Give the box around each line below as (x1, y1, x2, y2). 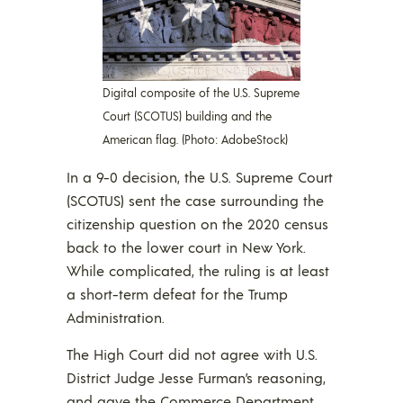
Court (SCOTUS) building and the (103, 109, 272, 124)
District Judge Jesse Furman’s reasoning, (67, 368, 326, 388)
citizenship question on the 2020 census (67, 214, 328, 234)
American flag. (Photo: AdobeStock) (103, 132, 288, 148)
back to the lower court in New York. (67, 237, 306, 257)
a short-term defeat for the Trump (67, 284, 288, 304)
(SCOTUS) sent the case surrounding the (67, 191, 324, 210)
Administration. (67, 308, 165, 327)
